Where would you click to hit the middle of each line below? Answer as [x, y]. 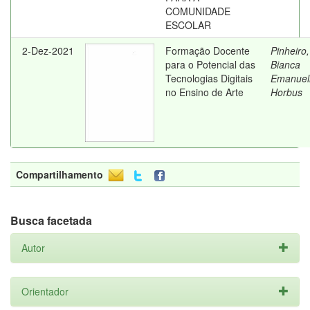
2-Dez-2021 [48, 51]
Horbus [286, 92]
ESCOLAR [188, 25]
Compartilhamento [60, 174]
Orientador [45, 291]
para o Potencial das [210, 64]
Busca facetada [51, 220]
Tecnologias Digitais [209, 78]
